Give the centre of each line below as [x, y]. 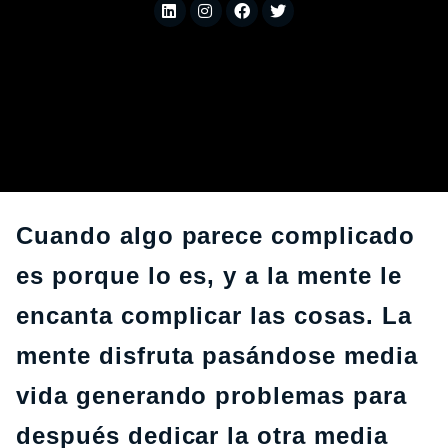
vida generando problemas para [211, 395]
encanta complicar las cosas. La [214, 315]
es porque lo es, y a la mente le [209, 275]
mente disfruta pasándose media [217, 355]
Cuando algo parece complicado [215, 235]
